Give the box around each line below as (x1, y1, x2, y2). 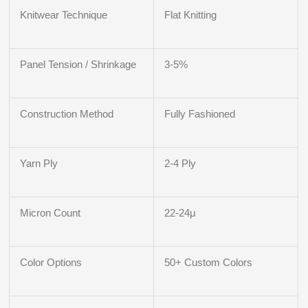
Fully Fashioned (164, 108, 236, 120)
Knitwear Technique (20, 9, 108, 21)
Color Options (20, 256, 82, 269)
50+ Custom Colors (164, 256, 253, 269)
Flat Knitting (164, 9, 217, 21)
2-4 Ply (164, 157, 197, 170)
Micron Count (20, 207, 81, 219)
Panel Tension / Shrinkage (20, 58, 137, 71)
